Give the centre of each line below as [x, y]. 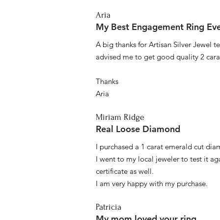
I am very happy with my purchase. [152, 184]
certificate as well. [125, 171]
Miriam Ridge [120, 117]
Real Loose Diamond [138, 129]
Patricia [109, 207]
